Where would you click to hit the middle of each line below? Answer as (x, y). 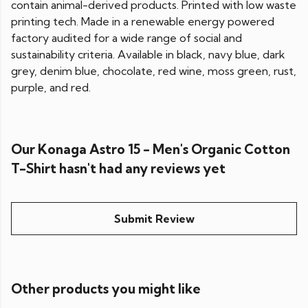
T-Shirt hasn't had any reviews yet (118, 169)
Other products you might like (106, 289)
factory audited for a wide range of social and (126, 38)
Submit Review (154, 219)
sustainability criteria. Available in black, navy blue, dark (148, 55)
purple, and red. (51, 88)
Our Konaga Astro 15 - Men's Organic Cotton (151, 150)
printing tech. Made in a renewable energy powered (143, 22)
